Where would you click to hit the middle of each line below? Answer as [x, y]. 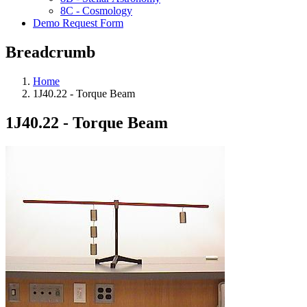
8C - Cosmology [96, 11]
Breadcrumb [50, 52]
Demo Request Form [78, 23]
